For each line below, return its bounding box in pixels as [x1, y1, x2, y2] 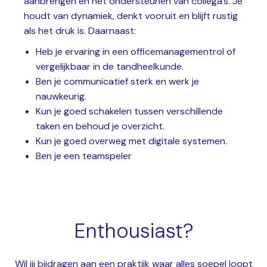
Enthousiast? [73, 218, 194, 244]
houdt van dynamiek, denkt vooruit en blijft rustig [24, 9, 238, 22]
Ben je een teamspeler [36, 149, 132, 162]
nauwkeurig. [36, 89, 86, 103]
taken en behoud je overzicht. [36, 119, 164, 132]
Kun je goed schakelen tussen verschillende [36, 104, 223, 117]
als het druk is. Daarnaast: [24, 24, 136, 37]
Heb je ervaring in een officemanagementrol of [36, 45, 235, 58]
